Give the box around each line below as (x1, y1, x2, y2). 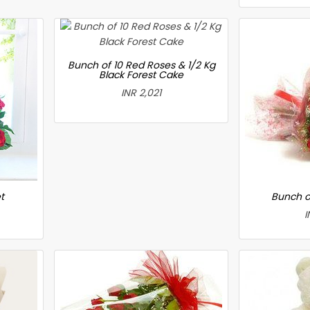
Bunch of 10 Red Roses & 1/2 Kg (67, 57, 215, 72)
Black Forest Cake (99, 67, 184, 82)
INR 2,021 (121, 85, 162, 100)
